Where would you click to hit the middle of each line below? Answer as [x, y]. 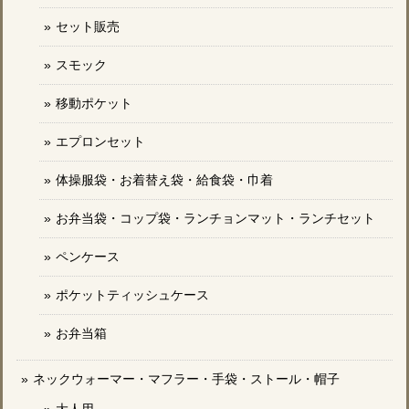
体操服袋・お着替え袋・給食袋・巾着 [164, 179]
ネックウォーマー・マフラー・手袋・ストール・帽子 [186, 378]
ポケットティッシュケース [132, 294]
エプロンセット [100, 141]
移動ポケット [94, 103]
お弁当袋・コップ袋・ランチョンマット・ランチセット [215, 218]
